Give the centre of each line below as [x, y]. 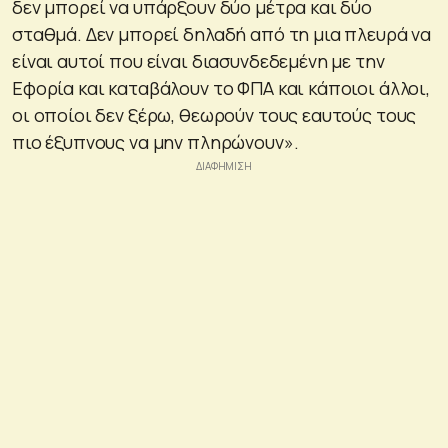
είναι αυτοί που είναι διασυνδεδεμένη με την [198, 60]
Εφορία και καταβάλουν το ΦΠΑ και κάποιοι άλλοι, [221, 87]
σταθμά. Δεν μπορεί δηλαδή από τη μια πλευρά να [222, 33]
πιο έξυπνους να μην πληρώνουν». [155, 141]
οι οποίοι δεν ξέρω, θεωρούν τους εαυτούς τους [214, 114]
